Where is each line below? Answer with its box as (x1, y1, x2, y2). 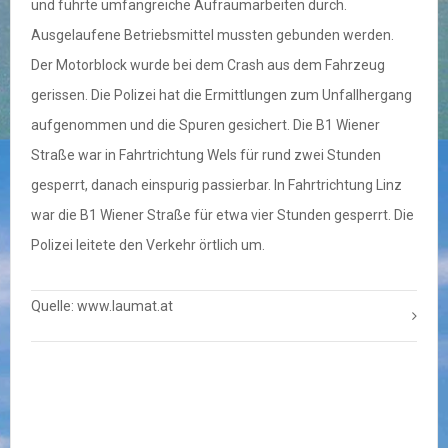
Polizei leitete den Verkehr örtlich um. (31, 237, 265, 254)
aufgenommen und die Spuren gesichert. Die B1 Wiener (31, 117, 380, 134)
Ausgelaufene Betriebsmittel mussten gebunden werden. (31, 27, 394, 44)
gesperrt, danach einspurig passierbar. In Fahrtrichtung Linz (31, 177, 402, 194)
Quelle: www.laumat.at (31, 298, 173, 315)
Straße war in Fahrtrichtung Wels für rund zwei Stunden (31, 147, 381, 164)
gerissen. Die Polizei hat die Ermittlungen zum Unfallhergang (31, 87, 412, 104)
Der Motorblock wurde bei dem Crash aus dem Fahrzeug (31, 57, 385, 74)
